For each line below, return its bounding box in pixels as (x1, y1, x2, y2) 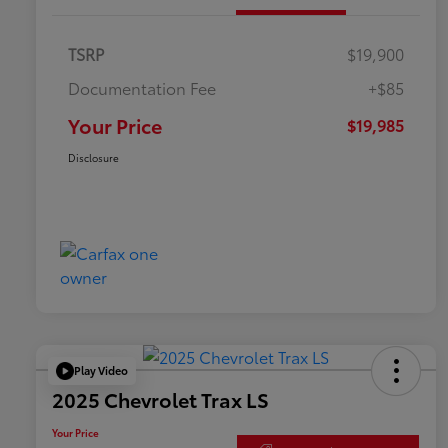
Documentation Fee (68, 75, 216, 99)
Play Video (74, 362, 128, 379)
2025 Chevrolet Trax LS (52, 384, 269, 413)
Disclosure (68, 149, 119, 165)
